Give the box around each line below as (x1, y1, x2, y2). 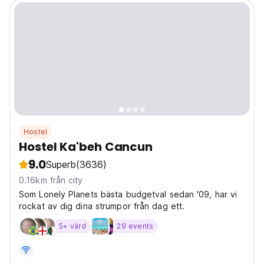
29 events (117, 222, 154, 231)
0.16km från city (19, 175, 83, 186)
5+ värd (59, 222, 87, 231)
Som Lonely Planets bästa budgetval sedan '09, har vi (19, 189, 237, 200)
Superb (45, 159, 76, 171)
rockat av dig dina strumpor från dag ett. (19, 201, 185, 212)
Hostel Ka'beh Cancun (19, 138, 153, 156)
